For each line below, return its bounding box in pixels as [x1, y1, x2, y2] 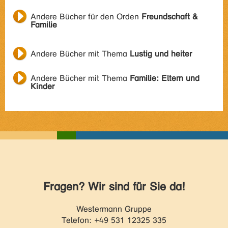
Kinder [31, 81, 54, 91]
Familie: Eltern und [130, 73, 199, 83]
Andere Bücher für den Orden [31, 12, 141, 21]
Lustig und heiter [130, 49, 192, 59]
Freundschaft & [141, 12, 198, 21]
